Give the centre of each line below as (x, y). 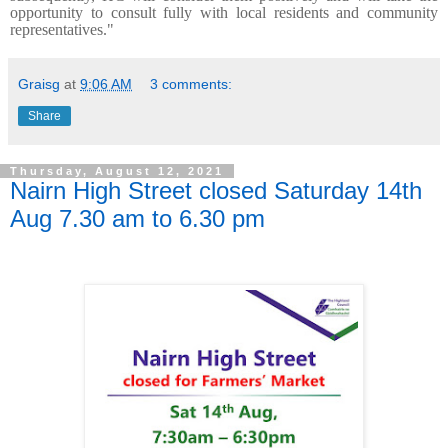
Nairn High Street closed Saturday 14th (216, 190)
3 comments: (191, 83)
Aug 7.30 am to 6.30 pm (137, 218)
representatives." (62, 29)
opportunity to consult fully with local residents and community (224, 12)
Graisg (39, 83)
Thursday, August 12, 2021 (117, 170)
